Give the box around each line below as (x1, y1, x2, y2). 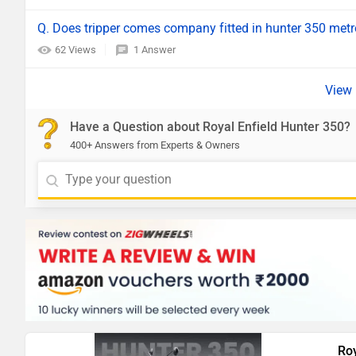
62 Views (55, 44, 99, 56)
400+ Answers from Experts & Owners (70, 139, 240, 151)
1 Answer (133, 44, 176, 56)
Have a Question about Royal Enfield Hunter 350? (70, 119, 350, 134)
